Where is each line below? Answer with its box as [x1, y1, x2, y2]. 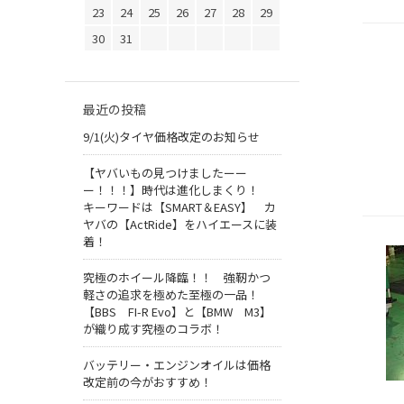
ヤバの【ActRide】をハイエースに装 [83, 216, 277, 234]
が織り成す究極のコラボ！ [83, 320, 224, 338]
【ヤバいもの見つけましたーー [83, 164, 247, 182]
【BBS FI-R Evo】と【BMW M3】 [83, 303, 271, 321]
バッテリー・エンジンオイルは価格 [83, 356, 271, 374]
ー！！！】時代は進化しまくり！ [83, 181, 271, 199]
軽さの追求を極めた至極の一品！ [83, 286, 259, 304]
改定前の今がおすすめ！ [83, 373, 212, 391]
